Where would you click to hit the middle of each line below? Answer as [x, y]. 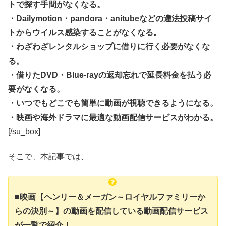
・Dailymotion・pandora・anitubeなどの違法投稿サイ [110, 18]
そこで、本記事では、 [48, 157]
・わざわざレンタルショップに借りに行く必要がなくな [109, 47]
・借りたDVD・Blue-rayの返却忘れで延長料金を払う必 [110, 75]
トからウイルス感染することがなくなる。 [85, 33]
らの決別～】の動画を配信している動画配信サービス [111, 211]
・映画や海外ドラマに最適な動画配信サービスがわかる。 [113, 117]
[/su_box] [24, 131]
